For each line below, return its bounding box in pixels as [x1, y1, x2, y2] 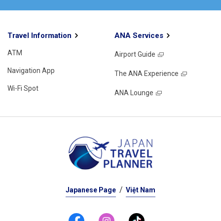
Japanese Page [66, 185, 116, 194]
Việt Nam [126, 185, 155, 194]
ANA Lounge [114, 88, 153, 97]
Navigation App [7, 66, 55, 74]
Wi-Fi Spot [7, 84, 38, 92]
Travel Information [7, 31, 72, 40]
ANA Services [114, 31, 163, 40]
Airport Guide [114, 50, 155, 58]
